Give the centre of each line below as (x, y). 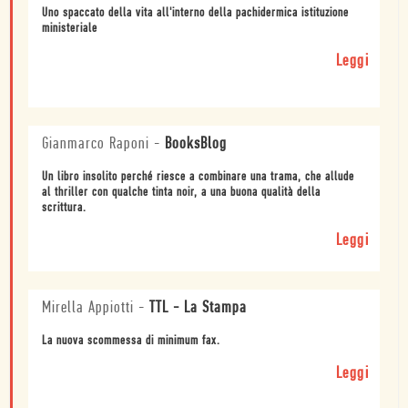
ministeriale (70, 29)
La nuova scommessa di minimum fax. (131, 342)
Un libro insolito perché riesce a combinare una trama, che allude (198, 178)
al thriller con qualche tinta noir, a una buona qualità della (181, 193)
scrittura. (64, 209)
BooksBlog (196, 145)
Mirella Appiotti (88, 309)
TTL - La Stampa (198, 309)
